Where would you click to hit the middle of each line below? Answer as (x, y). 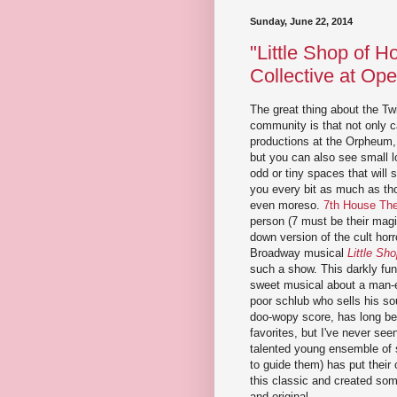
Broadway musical (299, 253)
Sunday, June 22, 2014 (301, 22)
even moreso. (287, 206)
